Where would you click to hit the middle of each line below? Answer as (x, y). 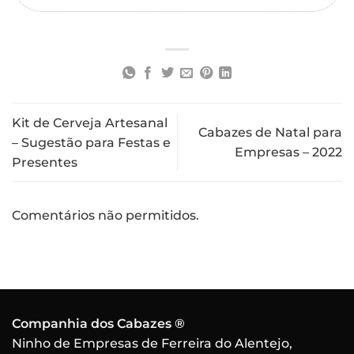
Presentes (45, 162)
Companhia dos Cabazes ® (98, 323)
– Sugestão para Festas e (91, 142)
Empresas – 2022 (288, 153)
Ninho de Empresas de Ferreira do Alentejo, (152, 343)
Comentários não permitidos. (105, 215)
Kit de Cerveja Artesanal (90, 122)
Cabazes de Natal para (270, 133)
